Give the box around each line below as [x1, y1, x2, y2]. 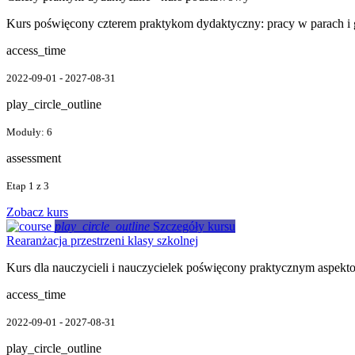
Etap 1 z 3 [6, 179, 49, 192]
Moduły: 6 [6, 125, 52, 138]
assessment [6, 151, 61, 165]
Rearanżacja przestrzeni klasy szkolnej [6, 233, 198, 247]
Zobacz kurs [6, 204, 68, 219]
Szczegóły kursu [153, 219, 235, 233]
